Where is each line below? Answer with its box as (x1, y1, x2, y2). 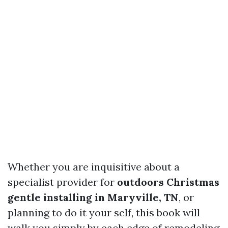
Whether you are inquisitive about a (8, 160, 180, 173)
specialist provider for (8, 176, 117, 188)
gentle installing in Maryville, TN (8, 191, 179, 204)
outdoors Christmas (117, 176, 219, 188)
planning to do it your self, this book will (8, 206, 200, 219)
